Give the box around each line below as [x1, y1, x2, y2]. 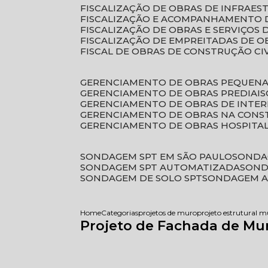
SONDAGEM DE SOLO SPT [86, 172, 203, 184]
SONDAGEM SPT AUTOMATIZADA [86, 162, 240, 173]
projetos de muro [138, 208, 197, 217]
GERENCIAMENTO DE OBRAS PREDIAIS [87, 87, 266, 99]
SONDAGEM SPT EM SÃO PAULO [86, 151, 233, 162]
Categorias [101, 208, 139, 217]
